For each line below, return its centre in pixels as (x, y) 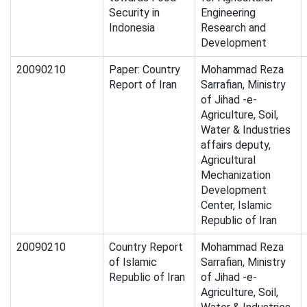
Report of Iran (143, 85)
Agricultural (228, 160)
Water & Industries (246, 130)
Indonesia (132, 28)
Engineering (228, 13)
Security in (134, 13)
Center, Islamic (236, 206)
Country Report (146, 247)
